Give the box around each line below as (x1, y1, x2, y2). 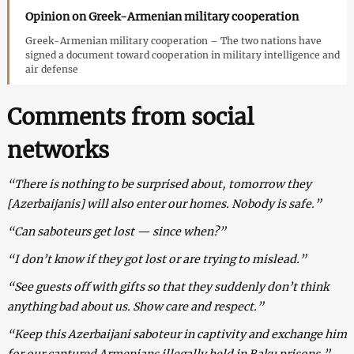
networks (6, 135, 109, 164)
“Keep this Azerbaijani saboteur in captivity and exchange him (6, 326, 347, 341)
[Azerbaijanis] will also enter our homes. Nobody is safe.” (6, 196, 322, 211)
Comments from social (6, 102, 254, 131)
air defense (24, 62, 78, 75)
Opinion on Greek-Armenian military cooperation (24, 9, 299, 24)
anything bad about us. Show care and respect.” (6, 299, 264, 314)
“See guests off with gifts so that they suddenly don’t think (6, 279, 329, 294)
